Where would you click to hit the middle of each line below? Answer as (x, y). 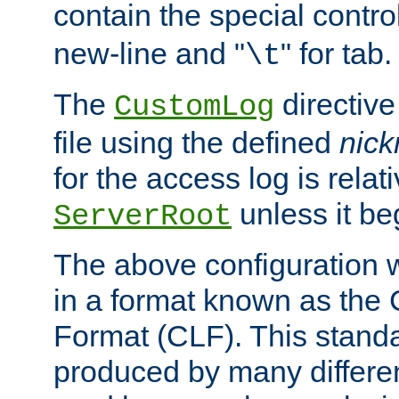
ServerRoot (142, 217)
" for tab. (336, 54)
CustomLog (194, 107)
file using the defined (196, 143)
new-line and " (149, 54)
